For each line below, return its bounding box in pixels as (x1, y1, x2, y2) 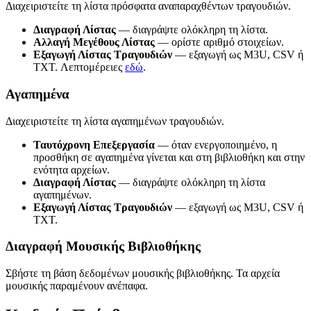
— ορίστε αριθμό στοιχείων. (155, 36, 284, 49)
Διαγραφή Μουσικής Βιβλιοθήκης (6, 239, 201, 254)
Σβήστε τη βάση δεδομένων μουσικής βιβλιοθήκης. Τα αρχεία (6, 267, 280, 280)
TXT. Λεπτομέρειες (33, 61, 125, 74)
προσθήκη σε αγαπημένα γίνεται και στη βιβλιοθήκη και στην (33, 151, 305, 163)
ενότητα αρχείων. (33, 163, 110, 176)
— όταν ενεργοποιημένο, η (155, 138, 277, 151)
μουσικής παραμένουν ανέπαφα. (6, 280, 148, 292)
